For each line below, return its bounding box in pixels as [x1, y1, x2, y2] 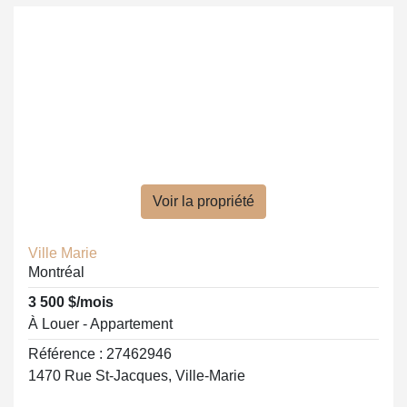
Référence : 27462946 [28, 346, 172, 362]
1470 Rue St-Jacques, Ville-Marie [28, 368, 245, 383]
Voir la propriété [153, 194, 254, 209]
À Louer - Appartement [28, 316, 173, 332]
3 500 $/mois [28, 294, 114, 310]
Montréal [28, 264, 84, 280]
